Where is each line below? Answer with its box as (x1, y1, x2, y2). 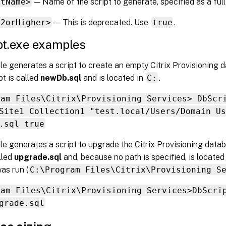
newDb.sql (40, 73, 82, 83)
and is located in (81, 73, 146, 83)
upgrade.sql (14, 152, 62, 162)
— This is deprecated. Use (52, 17, 151, 27)
